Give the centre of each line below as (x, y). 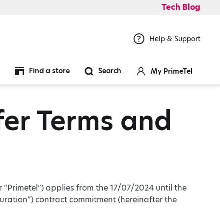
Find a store (49, 71)
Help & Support (175, 39)
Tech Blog (181, 7)
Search (110, 71)
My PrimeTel (172, 71)
